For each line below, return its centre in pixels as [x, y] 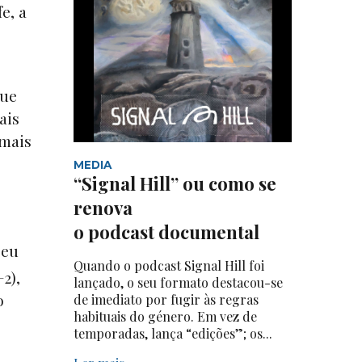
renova [103, 207]
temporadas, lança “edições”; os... [173, 333]
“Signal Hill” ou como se [175, 183]
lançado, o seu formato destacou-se [178, 282]
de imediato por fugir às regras [166, 299]
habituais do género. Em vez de [165, 316]
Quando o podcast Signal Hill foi [169, 265]
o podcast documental [168, 232]
